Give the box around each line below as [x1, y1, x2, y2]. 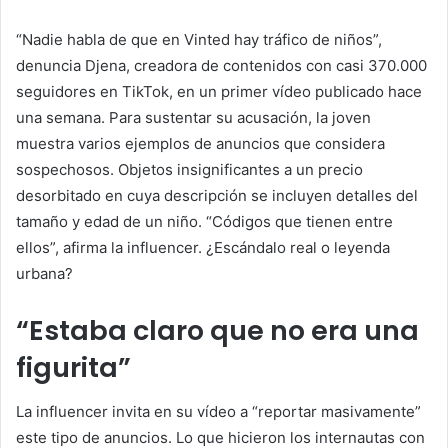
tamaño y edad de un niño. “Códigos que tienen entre [16, 211, 393, 231]
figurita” [16, 348, 131, 386]
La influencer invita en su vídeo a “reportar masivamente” [16, 402, 421, 422]
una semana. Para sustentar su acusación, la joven [16, 107, 371, 127]
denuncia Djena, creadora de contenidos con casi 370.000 [16, 55, 427, 75]
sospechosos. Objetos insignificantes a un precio [16, 159, 363, 179]
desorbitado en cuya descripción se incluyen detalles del [16, 185, 418, 205]
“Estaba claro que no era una [16, 311, 419, 349]
